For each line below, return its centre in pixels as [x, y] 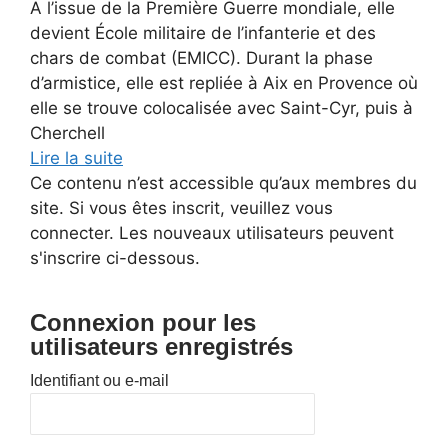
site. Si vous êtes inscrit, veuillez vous [181, 208]
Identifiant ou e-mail [99, 380]
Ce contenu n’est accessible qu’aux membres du [223, 183]
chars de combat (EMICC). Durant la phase [201, 58]
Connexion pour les [143, 322]
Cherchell [67, 133]
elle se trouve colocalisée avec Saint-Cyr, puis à [221, 108]
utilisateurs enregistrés [161, 346]
